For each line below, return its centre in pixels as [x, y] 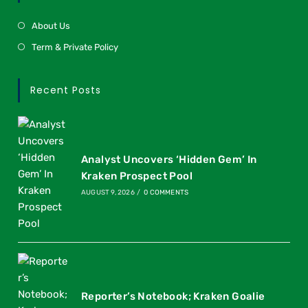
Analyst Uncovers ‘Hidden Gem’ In [169, 159]
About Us [51, 25]
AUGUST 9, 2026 [108, 192]
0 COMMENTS [166, 192]
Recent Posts [66, 90]
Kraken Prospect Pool [136, 176]
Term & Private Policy [75, 47]
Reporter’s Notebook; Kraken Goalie [173, 296]
